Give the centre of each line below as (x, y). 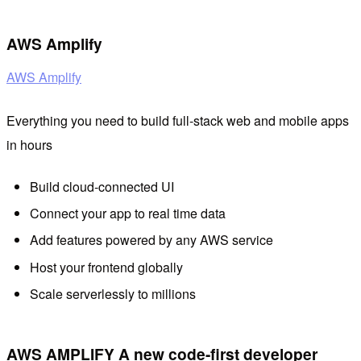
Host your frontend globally (106, 267)
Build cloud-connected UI (102, 186)
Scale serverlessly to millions (112, 294)
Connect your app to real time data (127, 213)
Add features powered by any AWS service (151, 240)
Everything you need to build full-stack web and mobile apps (178, 121)
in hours (29, 145)
